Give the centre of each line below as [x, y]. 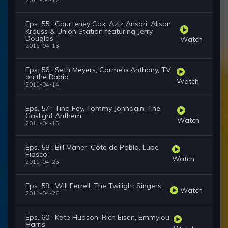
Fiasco [36, 154]
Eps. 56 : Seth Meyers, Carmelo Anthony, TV [98, 70]
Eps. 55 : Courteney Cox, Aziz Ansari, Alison [98, 24]
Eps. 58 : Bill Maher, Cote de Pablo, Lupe [92, 147]
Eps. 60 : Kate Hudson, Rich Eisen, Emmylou [97, 218]
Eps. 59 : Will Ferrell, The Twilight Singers [93, 186]
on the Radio [47, 77]
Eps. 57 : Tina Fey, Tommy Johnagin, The [93, 109]
